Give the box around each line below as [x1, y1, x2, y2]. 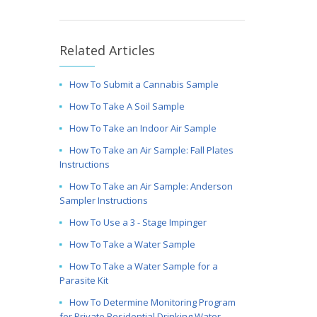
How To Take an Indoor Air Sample [69, 122, 217, 134]
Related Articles [59, 42, 155, 59]
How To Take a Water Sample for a [69, 260, 218, 272]
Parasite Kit [59, 274, 108, 287]
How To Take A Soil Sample [69, 100, 185, 113]
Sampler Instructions [59, 194, 148, 207]
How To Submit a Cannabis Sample [69, 78, 219, 91]
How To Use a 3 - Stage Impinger [69, 216, 207, 229]
